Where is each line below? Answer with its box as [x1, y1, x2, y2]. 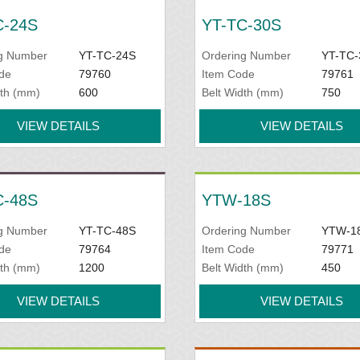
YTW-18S [201, 191, 271, 209]
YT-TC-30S [201, 16, 281, 34]
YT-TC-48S [78, 224, 136, 237]
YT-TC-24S [78, 49, 136, 62]
